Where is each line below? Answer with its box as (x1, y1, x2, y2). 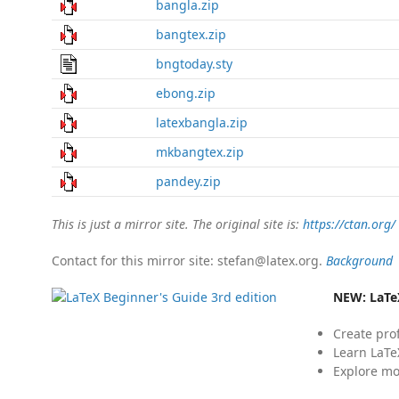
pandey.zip (156, 173, 221, 190)
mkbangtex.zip (156, 143, 244, 160)
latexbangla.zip (156, 114, 248, 131)
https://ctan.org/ (303, 216, 395, 232)
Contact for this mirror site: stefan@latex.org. (52, 252, 326, 269)
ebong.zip (156, 85, 216, 102)
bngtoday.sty (156, 55, 232, 72)
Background (326, 252, 393, 269)
